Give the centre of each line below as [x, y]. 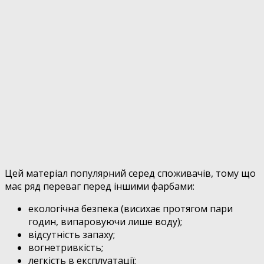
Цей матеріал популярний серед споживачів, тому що [130, 173]
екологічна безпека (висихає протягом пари [131, 208]
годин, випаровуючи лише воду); [105, 221]
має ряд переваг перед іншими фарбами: [100, 186]
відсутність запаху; [72, 234]
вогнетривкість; [66, 247]
